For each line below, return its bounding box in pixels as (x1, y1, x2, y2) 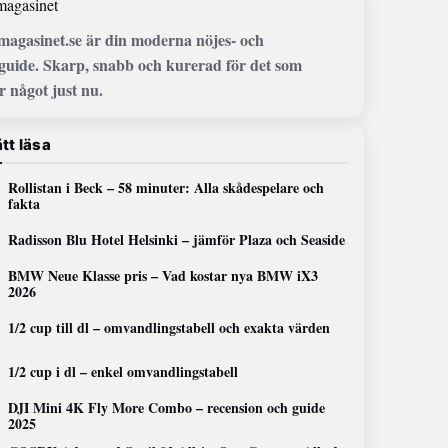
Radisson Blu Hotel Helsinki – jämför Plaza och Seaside (8, 229, 346, 250)
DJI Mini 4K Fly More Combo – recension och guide (8, 397, 326, 418)
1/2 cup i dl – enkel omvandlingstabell (8, 361, 239, 382)
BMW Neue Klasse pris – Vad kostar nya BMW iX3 (8, 265, 319, 286)
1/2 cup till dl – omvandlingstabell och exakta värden (8, 317, 331, 338)
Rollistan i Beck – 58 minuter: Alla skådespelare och (8, 177, 325, 198)
